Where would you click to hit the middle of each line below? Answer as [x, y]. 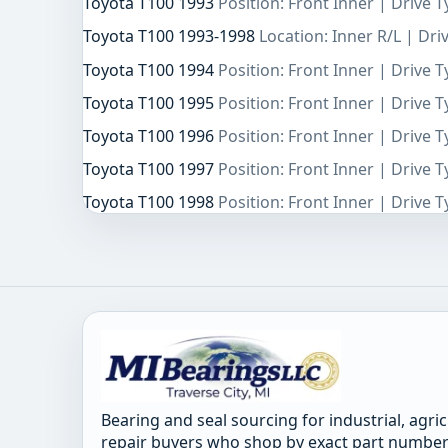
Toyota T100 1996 [150, 136]
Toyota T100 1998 [150, 202]
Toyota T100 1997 [150, 169]
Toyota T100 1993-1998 [171, 36]
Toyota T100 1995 [150, 102]
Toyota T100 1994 [150, 69]
